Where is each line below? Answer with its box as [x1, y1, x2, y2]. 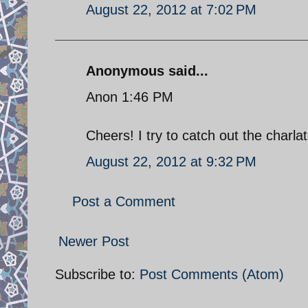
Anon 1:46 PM [86, 89, 173, 104]
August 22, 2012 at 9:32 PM [86, 153, 256, 169]
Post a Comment [72, 193, 175, 209]
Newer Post [58, 233, 129, 249]
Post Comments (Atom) [140, 266, 284, 282]
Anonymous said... [86, 63, 208, 78]
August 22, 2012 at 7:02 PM [86, 1, 256, 17]
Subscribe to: [55, 266, 140, 282]
